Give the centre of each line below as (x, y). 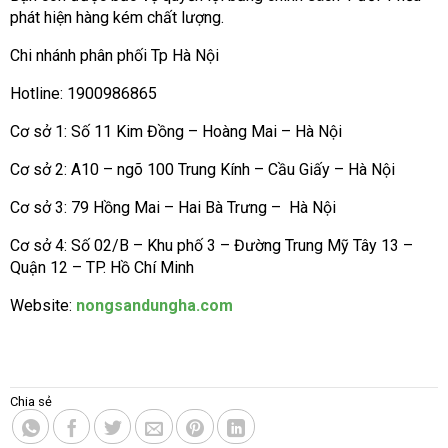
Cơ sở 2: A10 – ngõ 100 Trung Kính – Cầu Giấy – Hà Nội (202, 169)
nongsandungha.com (154, 305)
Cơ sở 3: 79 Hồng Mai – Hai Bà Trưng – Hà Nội (173, 207)
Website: (43, 305)
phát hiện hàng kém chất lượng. (119, 17)
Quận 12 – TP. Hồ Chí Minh (102, 267)
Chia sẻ (31, 401)
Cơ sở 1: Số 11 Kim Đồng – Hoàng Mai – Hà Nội (176, 131)
